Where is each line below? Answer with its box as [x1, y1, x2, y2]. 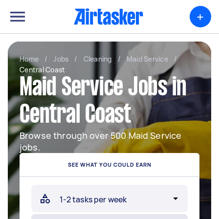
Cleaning [83, 54, 112, 64]
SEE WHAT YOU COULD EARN [67, 161, 152, 168]
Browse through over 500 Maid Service [20, 130, 182, 141]
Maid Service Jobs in [20, 77, 187, 100]
